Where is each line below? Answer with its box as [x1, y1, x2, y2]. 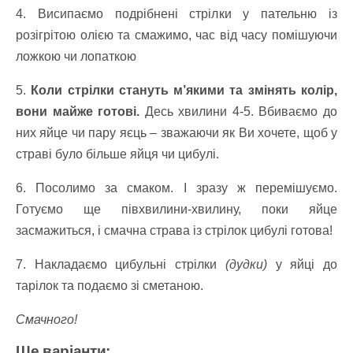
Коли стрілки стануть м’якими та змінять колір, [31, 83, 338, 97]
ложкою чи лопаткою [16, 49, 136, 63]
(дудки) [225, 257, 267, 271]
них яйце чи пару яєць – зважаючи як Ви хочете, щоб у [16, 125, 337, 139]
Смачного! [16, 312, 77, 326]
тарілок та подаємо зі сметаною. [16, 278, 203, 292]
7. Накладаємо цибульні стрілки [16, 257, 225, 271]
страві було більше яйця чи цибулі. [16, 147, 219, 161]
